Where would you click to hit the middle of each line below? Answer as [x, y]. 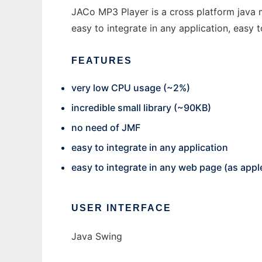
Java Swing [97, 236]
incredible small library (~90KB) [141, 108]
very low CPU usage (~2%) [131, 88]
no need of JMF [106, 127]
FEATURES [102, 61]
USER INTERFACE [121, 208]
